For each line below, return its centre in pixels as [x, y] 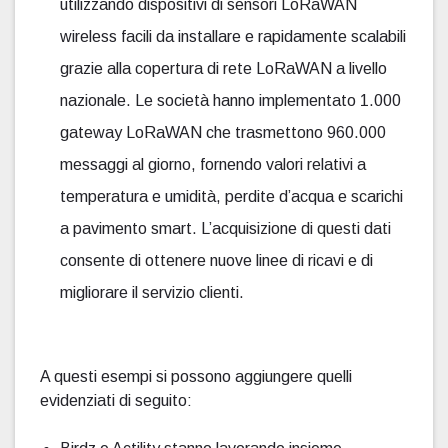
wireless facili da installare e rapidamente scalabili [233, 36]
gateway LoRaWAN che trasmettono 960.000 [223, 132]
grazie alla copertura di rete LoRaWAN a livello [223, 68]
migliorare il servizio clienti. [152, 292]
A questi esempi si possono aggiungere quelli [196, 376]
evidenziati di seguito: [116, 400]
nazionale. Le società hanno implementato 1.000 [230, 100]
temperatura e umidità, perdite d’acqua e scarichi [231, 196]
